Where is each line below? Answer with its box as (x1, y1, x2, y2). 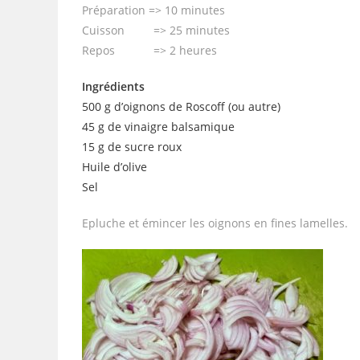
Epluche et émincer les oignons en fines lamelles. (82, 215, 348, 231)
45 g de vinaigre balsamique (82, 119, 235, 134)
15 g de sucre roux (82, 139, 182, 154)
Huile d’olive (82, 159, 147, 174)
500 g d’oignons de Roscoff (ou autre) (82, 99, 280, 114)
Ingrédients (82, 79, 145, 94)
